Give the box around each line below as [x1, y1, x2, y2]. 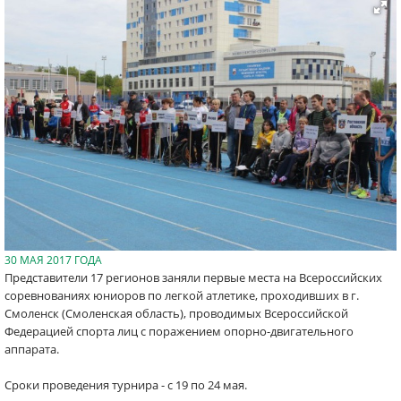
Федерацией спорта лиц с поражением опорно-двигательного [4, 323, 354, 339]
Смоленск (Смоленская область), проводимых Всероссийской [4, 305, 348, 321]
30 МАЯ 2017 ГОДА [4, 252, 102, 268]
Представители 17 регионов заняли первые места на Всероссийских [4, 269, 382, 286]
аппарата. [4, 341, 59, 357]
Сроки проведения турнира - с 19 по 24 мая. [4, 377, 247, 393]
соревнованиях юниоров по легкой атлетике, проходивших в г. [4, 287, 359, 303]
